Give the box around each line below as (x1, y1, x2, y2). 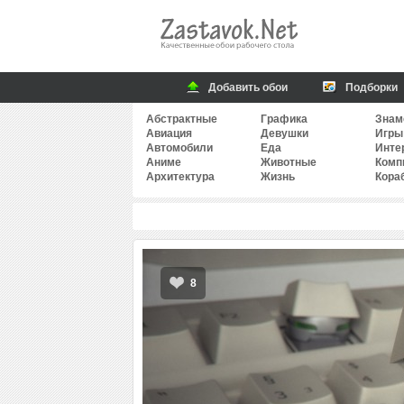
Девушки (261, 127, 308, 140)
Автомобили (146, 142, 213, 154)
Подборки (345, 81, 398, 94)
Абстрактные (146, 113, 217, 125)
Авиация (146, 127, 192, 140)
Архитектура (146, 170, 215, 183)
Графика (261, 113, 308, 125)
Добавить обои (208, 81, 288, 94)
